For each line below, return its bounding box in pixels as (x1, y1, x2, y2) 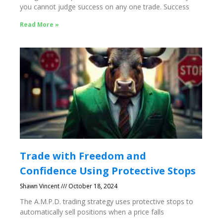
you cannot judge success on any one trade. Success (20, 2, 189, 12)
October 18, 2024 (67, 182, 117, 191)
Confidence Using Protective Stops (20, 164, 196, 178)
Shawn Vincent (20, 182, 61, 191)
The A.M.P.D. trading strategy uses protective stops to (20, 197, 193, 207)
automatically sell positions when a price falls (20, 207, 164, 217)
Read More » (20, 20, 59, 29)
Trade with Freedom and (20, 149, 146, 163)
